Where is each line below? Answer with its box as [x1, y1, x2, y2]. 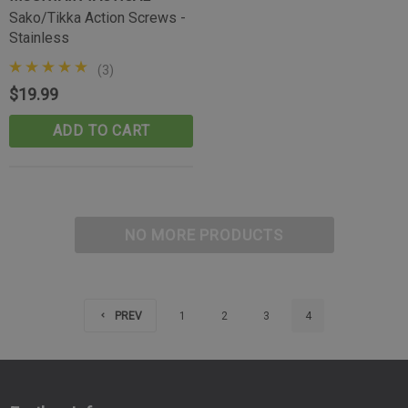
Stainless [9, 29, 69, 46]
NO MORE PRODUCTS [125, 226, 283, 244]
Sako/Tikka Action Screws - [9, 9, 186, 26]
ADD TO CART [52, 122, 150, 139]
